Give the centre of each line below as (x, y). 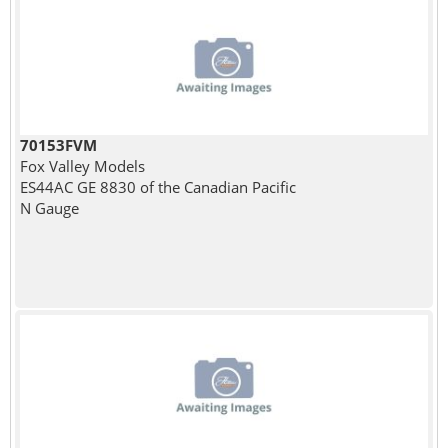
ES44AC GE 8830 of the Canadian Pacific (157, 186)
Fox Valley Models (82, 165)
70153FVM (58, 144)
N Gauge (49, 207)
